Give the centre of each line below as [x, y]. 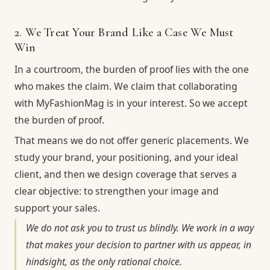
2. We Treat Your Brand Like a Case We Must [124, 32]
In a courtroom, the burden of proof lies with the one [132, 70]
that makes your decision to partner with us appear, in [139, 245]
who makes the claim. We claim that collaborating [126, 86]
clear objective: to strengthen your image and [117, 191]
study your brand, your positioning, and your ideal [126, 157]
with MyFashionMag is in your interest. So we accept [131, 103]
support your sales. [57, 208]
